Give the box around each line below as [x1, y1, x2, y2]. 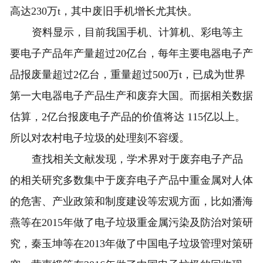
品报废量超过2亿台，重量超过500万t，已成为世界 [9, 69, 245, 81]
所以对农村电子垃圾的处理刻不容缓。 [9, 132, 190, 144]
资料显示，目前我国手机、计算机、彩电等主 [32, 26, 244, 39]
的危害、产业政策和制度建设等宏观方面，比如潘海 [9, 195, 253, 208]
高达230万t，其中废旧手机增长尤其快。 [9, 5, 198, 18]
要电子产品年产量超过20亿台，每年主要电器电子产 [9, 48, 253, 60]
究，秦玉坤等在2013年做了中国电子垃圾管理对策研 [9, 238, 253, 250]
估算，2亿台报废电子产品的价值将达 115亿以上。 [9, 111, 245, 123]
